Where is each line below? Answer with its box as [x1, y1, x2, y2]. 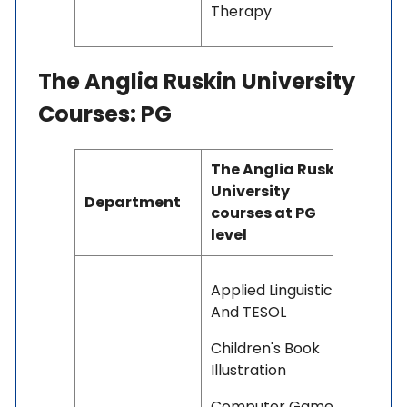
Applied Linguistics [211, 279, 340, 301]
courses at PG [211, 202, 316, 223]
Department [84, 191, 181, 213]
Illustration [211, 359, 286, 381]
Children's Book [211, 337, 320, 359]
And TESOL [211, 301, 286, 323]
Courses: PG [38, 98, 176, 129]
